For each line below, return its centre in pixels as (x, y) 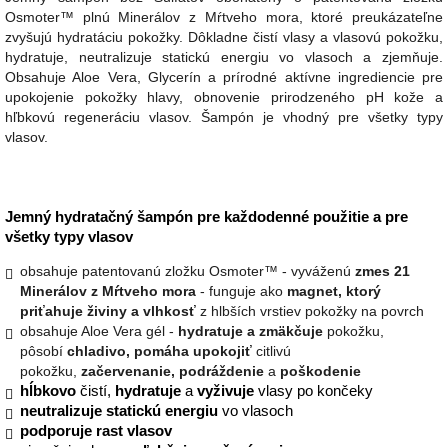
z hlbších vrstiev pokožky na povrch (310, 310)
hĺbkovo (48, 390)
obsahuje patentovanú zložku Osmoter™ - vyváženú (187, 270)
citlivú (271, 350)
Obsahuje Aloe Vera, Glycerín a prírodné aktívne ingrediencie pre (224, 76)
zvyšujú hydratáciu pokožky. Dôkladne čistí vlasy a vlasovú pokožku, (224, 36)
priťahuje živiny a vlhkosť (108, 310)
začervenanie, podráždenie (172, 370)
